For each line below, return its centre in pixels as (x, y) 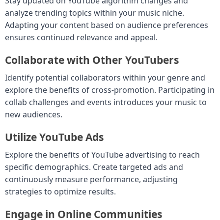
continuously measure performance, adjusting (91, 179)
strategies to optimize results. (60, 191)
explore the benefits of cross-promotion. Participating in (110, 90)
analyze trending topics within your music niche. (95, 13)
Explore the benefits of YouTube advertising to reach (102, 154)
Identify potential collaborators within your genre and (105, 77)
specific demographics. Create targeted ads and (94, 167)
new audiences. (34, 114)
